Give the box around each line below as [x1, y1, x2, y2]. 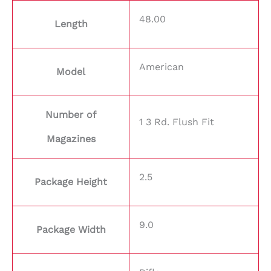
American [139, 61, 184, 73]
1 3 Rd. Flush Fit [139, 116, 214, 128]
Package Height [34, 176, 107, 188]
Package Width [36, 224, 106, 236]
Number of [45, 109, 96, 121]
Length [54, 18, 88, 30]
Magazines [46, 133, 96, 145]
